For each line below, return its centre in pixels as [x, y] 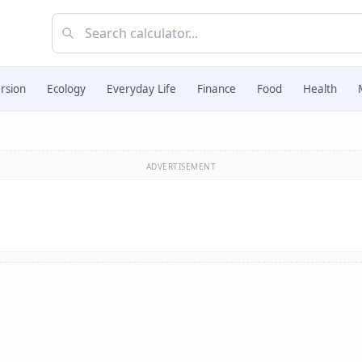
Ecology [66, 89]
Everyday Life [141, 89]
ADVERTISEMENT [181, 166]
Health [320, 89]
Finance [217, 89]
